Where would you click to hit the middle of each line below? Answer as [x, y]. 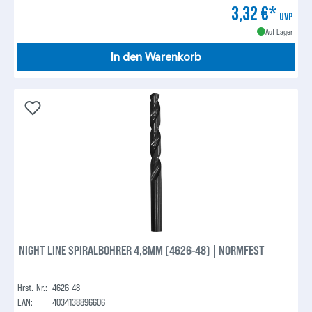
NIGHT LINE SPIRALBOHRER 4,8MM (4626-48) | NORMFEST [142, 250]
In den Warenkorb [156, 57]
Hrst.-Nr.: [33, 288]
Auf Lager [279, 31]
